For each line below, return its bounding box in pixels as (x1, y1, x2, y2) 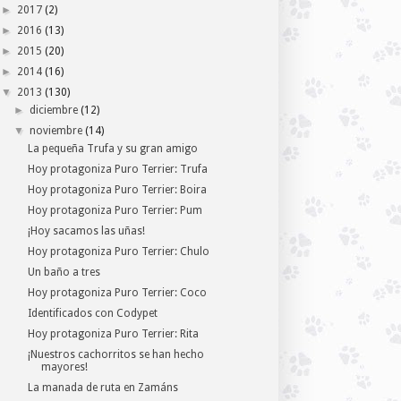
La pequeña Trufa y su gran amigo (27, 142, 198, 156)
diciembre (30, 104, 79, 117)
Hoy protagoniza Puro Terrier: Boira (27, 183, 207, 197)
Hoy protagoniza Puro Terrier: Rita (27, 328, 199, 341)
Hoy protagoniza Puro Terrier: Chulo (27, 245, 209, 259)
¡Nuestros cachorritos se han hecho (27, 348, 204, 362)
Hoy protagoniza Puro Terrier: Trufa (27, 163, 208, 176)
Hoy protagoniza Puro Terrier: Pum (27, 204, 202, 218)
